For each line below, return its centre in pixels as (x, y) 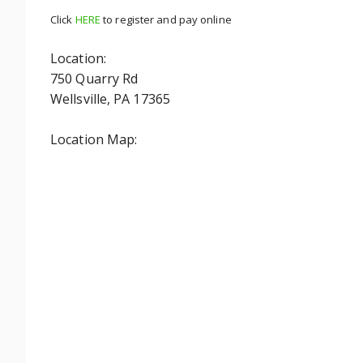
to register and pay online (166, 19)
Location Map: (94, 139)
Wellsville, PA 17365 (110, 99)
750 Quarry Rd (94, 79)
